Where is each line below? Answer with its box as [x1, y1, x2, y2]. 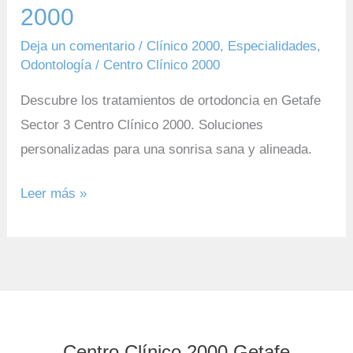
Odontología [20, 57, 92, 72]
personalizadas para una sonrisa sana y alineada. [20, 141, 313, 157]
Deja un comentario [20, 38, 136, 54]
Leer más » [20, 186, 87, 202]
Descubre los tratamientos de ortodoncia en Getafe [20, 92, 321, 108]
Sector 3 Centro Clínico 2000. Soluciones [20, 117, 264, 132]
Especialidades [228, 38, 318, 54]
